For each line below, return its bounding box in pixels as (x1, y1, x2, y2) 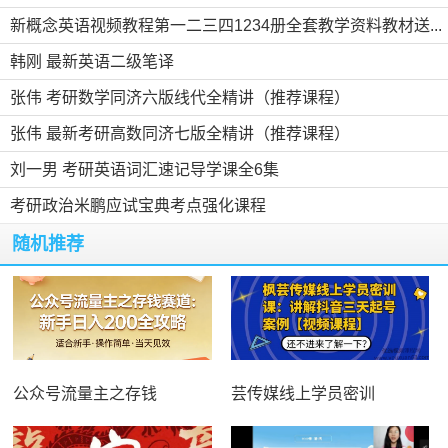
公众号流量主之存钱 (13, 384, 158, 402)
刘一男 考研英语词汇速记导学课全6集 (10, 160, 279, 178)
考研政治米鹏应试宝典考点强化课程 (10, 196, 266, 214)
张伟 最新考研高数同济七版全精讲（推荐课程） (10, 124, 350, 142)
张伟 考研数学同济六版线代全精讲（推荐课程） (10, 88, 350, 106)
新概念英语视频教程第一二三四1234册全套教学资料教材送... (10, 16, 442, 34)
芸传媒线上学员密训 (230, 384, 375, 402)
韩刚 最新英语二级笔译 (10, 52, 174, 70)
